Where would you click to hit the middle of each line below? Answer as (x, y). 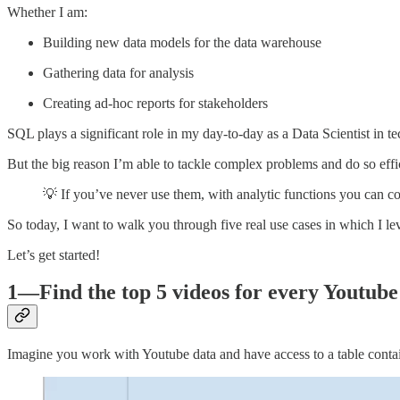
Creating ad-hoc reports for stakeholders (155, 103)
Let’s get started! (54, 254)
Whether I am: (47, 12)
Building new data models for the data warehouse (182, 42)
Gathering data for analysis (118, 72)
